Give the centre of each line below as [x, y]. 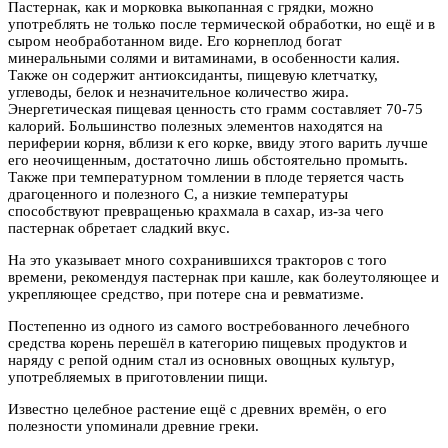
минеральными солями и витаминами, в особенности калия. [204, 58]
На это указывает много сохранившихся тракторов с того [197, 260]
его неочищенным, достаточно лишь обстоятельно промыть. [208, 160]
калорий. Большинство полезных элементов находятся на [195, 126]
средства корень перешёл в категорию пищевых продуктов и [207, 343]
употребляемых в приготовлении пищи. [138, 377]
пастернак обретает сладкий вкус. [119, 228]
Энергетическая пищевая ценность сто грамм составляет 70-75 [215, 109]
